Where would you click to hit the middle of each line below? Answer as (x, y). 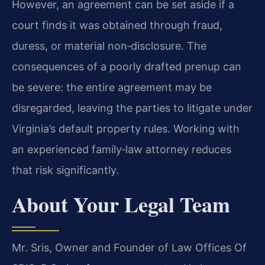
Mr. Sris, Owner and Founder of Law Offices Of (129, 247)
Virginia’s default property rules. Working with (126, 129)
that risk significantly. (65, 170)
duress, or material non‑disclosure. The (109, 46)
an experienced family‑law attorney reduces (122, 150)
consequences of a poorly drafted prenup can (127, 67)
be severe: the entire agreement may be (112, 88)
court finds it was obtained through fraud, (117, 25)
